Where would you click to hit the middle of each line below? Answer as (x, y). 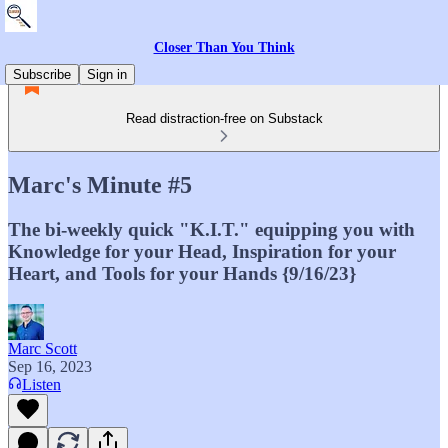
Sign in (107, 74)
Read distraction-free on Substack (224, 118)
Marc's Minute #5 (100, 184)
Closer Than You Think (224, 47)
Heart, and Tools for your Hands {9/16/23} (182, 273)
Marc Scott (42, 348)
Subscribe (42, 74)
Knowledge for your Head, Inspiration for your (202, 251)
